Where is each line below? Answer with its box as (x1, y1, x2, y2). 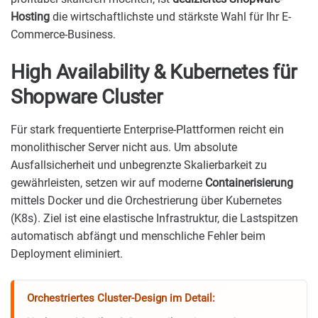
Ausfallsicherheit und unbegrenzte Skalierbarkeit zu (11, 158, 267, 172)
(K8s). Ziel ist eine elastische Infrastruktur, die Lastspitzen (11, 212, 298, 226)
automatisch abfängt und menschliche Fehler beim (11, 229, 265, 243)
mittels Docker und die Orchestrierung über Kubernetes (11, 194, 282, 208)
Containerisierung (205, 176, 293, 190)
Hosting (11, 9, 50, 23)
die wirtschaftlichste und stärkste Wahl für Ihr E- (50, 9, 291, 23)
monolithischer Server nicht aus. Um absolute (11, 141, 237, 155)
